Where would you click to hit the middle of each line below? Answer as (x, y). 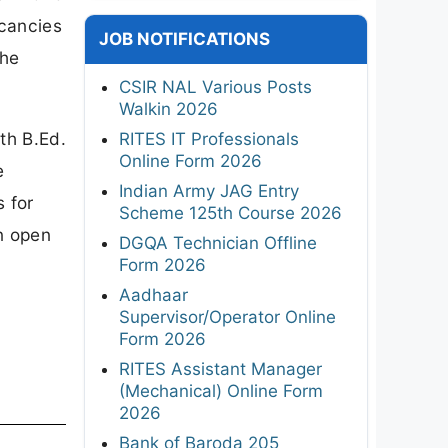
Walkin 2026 (168, 108)
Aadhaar (153, 294)
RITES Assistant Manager (220, 368)
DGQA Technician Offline (218, 242)
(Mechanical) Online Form (221, 390)
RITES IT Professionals (209, 138)
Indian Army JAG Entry (209, 190)
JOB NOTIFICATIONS (184, 38)
